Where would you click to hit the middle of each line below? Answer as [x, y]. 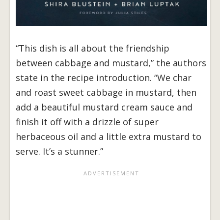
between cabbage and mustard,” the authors [111, 63]
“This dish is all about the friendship [93, 48]
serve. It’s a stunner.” [61, 151]
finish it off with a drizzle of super [87, 122]
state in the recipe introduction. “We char [104, 77]
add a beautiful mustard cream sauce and [104, 107]
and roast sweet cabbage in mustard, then [106, 92]
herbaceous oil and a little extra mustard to [109, 136]
